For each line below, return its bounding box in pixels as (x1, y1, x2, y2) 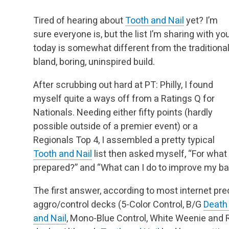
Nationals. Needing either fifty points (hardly (33, 106, 213, 118)
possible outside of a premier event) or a (33, 120, 198, 131)
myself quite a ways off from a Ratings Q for (33, 93, 215, 104)
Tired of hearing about (33, 14, 125, 26)
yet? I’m (184, 14, 218, 26)
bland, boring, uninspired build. (33, 56, 155, 67)
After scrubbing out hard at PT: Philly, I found (33, 79, 213, 90)
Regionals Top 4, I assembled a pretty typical (33, 134, 215, 145)
